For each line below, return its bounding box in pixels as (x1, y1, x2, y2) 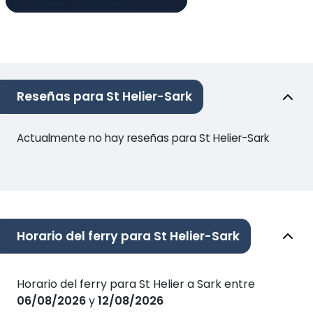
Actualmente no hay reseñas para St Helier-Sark (17, 131, 269, 146)
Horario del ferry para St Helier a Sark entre (17, 275, 255, 292)
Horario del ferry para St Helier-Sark (17, 227, 240, 245)
